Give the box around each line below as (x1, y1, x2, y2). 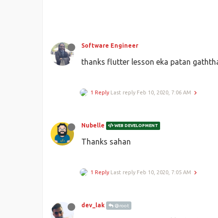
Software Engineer (81, 42, 138, 49)
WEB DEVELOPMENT (113, 123, 158, 128)
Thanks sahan (81, 137, 131, 146)
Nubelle (81, 122, 105, 128)
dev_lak (81, 201, 105, 208)
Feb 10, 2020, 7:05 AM (137, 169, 191, 175)
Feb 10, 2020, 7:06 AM (137, 89, 191, 95)
